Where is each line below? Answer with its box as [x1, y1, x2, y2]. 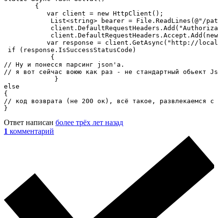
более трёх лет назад [55, 118, 123, 127]
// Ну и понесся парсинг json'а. [4, 60, 125, 68]
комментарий [10, 127, 54, 135]
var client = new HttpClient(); [4, 9, 163, 17]
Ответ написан [4, 118, 55, 127]
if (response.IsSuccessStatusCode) [4, 46, 136, 54]
